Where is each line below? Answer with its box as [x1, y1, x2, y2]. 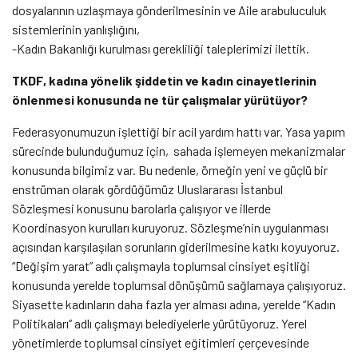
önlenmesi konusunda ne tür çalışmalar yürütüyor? [12, 91, 310, 107]
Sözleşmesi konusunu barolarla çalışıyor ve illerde [12, 200, 271, 216]
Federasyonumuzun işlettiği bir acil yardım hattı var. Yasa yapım [12, 123, 345, 139]
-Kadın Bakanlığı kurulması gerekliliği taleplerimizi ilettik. [12, 40, 312, 56]
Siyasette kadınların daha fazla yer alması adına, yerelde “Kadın [12, 296, 336, 312]
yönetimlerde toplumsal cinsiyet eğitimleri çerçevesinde [12, 334, 309, 350]
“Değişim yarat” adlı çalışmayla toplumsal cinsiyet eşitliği [12, 257, 310, 273]
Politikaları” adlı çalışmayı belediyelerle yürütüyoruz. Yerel [12, 315, 307, 331]
